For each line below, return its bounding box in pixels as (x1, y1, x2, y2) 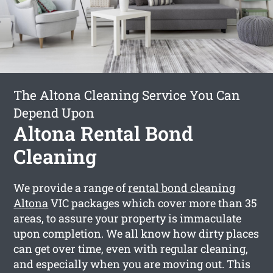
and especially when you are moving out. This (13, 256, 251, 271)
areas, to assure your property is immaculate (13, 210, 242, 225)
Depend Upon (13, 104, 95, 121)
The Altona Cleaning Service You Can (13, 86, 241, 104)
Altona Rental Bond (13, 119, 194, 146)
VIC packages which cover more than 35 (48, 195, 258, 210)
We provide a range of (13, 180, 129, 195)
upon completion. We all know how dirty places (13, 225, 260, 241)
